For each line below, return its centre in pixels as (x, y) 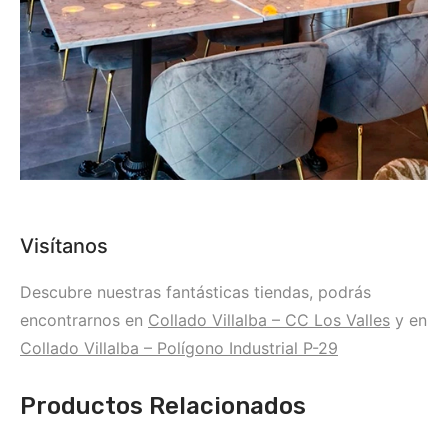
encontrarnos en (84, 320)
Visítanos (64, 246)
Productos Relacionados (163, 406)
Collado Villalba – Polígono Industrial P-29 (179, 348)
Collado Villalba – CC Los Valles (269, 320)
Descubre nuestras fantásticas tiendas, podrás (195, 292)
